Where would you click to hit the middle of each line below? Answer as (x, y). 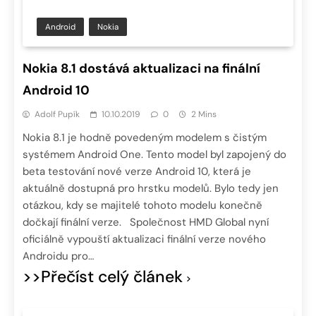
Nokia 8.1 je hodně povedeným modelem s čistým (145, 138)
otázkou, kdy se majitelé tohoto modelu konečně (142, 206)
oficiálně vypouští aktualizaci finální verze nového (144, 239)
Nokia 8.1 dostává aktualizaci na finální (141, 69)
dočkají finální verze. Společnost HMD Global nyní (146, 223)
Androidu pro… (58, 256)
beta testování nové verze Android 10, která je (137, 172)
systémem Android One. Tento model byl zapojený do (154, 155)
